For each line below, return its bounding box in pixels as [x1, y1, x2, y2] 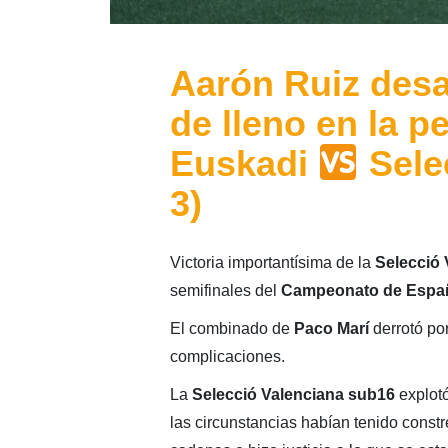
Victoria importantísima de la [169, 254, 375, 272]
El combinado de [169, 320, 294, 338]
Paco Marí [293, 320, 373, 338]
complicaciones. [169, 348, 285, 366]
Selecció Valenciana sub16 [191, 386, 399, 404]
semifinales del [169, 282, 281, 300]
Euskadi [169, 143, 318, 185]
